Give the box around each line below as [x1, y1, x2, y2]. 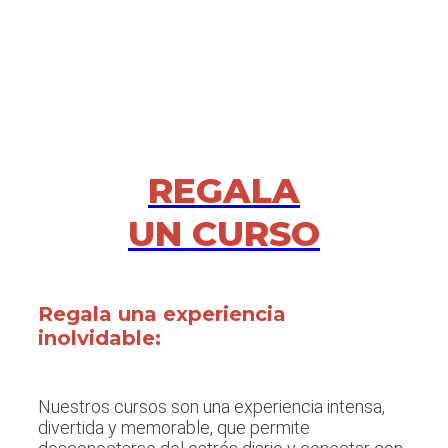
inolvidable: [38, 325, 161, 350]
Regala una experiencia [38, 301, 286, 326]
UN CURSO [128, 212, 320, 256]
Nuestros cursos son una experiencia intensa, [38, 396, 385, 418]
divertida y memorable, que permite [38, 417, 310, 439]
